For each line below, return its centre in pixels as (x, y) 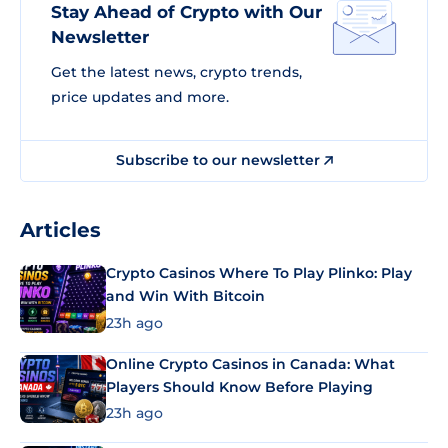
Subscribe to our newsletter (219, 160)
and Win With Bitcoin (185, 296)
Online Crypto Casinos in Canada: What (250, 363)
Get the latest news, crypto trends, (176, 72)
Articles (60, 230)
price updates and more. (140, 97)
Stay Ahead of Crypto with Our (186, 12)
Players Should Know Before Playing (239, 386)
